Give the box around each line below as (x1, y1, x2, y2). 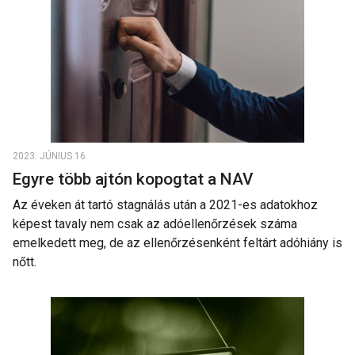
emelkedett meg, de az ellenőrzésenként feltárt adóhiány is (13, 235, 342, 250)
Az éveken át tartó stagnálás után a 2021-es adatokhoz (13, 197, 318, 212)
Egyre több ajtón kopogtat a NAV (13, 170, 257, 189)
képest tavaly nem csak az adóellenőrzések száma (13, 216, 297, 231)
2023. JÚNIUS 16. (13, 151, 88, 162)
